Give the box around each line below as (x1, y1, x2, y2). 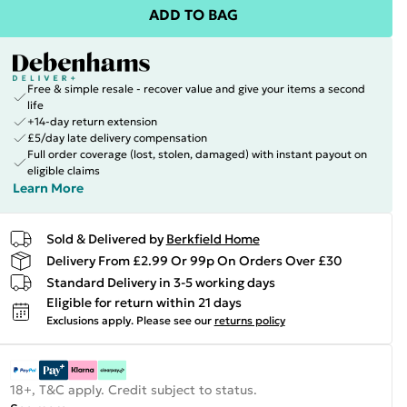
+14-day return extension (26, 114, 157, 128)
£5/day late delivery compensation (26, 131, 207, 144)
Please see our (135, 313, 212, 327)
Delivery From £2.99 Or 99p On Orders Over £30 (45, 252, 342, 269)
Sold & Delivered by (45, 230, 164, 247)
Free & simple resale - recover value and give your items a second (26, 82, 365, 95)
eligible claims (26, 164, 100, 177)
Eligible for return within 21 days (45, 294, 242, 311)
